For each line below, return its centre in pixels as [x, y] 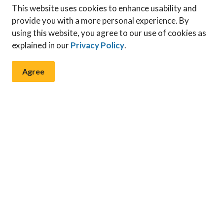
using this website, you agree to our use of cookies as [109, 33]
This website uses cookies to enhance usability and [104, 8]
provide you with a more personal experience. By [100, 20]
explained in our [41, 45]
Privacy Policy [97, 45]
